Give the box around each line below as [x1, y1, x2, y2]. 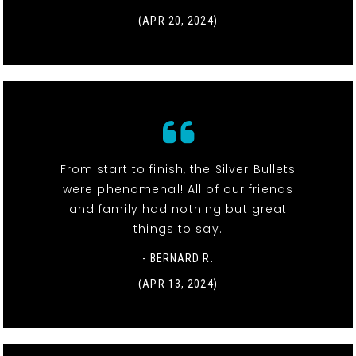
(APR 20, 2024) [138, 14, 218, 28]
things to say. [133, 221, 222, 238]
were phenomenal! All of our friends [62, 181, 294, 198]
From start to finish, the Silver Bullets [60, 161, 296, 178]
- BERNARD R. [142, 252, 214, 265]
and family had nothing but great [68, 201, 288, 218]
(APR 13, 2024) [138, 277, 218, 291]
